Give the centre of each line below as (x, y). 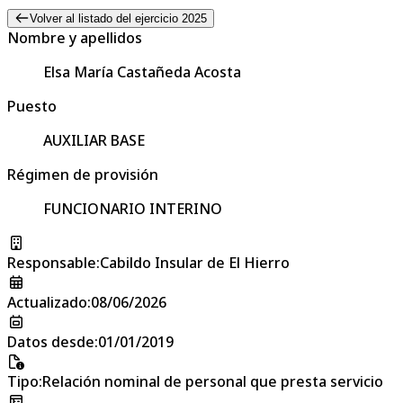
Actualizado (47, 302)
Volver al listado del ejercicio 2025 (118, 18)
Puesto (32, 106)
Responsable (52, 262)
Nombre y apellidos (75, 37)
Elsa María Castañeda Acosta (142, 72)
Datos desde (51, 341)
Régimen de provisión (83, 174)
